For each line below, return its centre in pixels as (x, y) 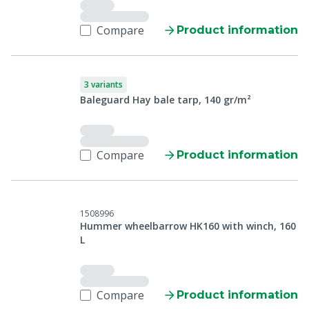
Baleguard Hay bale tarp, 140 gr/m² (166, 100)
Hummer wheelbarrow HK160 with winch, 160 (188, 226)
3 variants (103, 84)
